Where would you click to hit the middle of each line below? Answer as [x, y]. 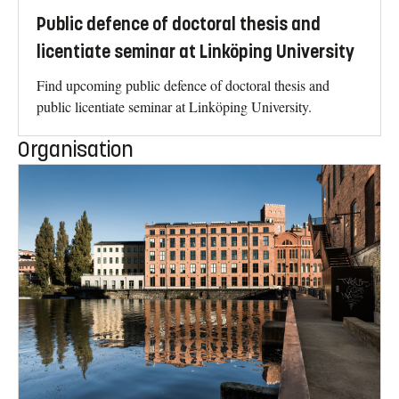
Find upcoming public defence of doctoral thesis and [183, 85]
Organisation [76, 149]
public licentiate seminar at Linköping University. [174, 106]
